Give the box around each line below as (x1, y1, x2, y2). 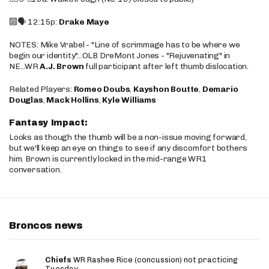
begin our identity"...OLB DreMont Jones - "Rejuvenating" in (9, 50, 231, 61)
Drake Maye (58, 17, 109, 27)
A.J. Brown (40, 61, 84, 71)
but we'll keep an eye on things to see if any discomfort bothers (9, 143, 248, 153)
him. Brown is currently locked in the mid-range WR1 (9, 154, 207, 164)
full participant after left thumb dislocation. (83, 61, 249, 71)
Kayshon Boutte (133, 84, 199, 94)
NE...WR (9, 61, 40, 71)
